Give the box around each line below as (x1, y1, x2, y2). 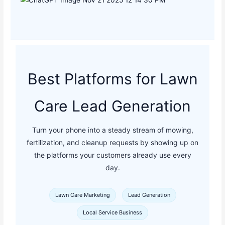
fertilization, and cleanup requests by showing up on (27, 138, 198, 147)
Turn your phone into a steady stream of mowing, (32, 126, 193, 135)
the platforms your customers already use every (34, 151, 191, 160)
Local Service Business (83, 209, 142, 216)
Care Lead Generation (34, 96, 191, 115)
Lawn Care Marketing (55, 191, 110, 199)
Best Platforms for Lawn (27, 69, 198, 88)
